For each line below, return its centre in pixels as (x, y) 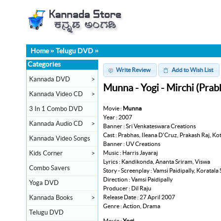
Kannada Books (51, 198)
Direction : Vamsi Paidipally (138, 179)
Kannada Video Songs (60, 139)
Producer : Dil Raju (127, 188)
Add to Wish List (192, 70)
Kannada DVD (50, 79)
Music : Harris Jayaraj (130, 153)
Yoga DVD (44, 183)
